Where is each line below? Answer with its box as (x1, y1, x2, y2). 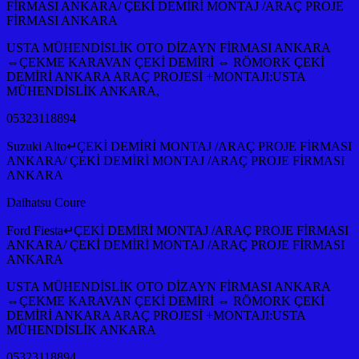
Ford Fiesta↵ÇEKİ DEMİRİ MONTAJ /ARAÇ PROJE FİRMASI (6, 223, 349, 237)
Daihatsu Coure (6, 195, 86, 209)
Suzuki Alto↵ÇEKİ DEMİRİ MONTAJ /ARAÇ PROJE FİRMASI (6, 139, 352, 153)
